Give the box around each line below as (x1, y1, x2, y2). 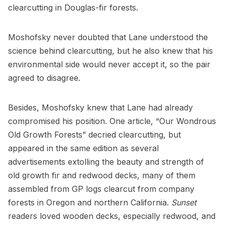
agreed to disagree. (8, 73, 80, 83)
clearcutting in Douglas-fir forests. (8, 3, 138, 13)
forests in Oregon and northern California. (8, 197, 171, 208)
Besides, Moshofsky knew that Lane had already (8, 102, 193, 113)
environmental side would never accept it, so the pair (8, 59, 210, 70)
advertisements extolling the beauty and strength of (8, 157, 204, 167)
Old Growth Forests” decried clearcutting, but (8, 130, 181, 140)
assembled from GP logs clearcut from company (8, 184, 194, 194)
